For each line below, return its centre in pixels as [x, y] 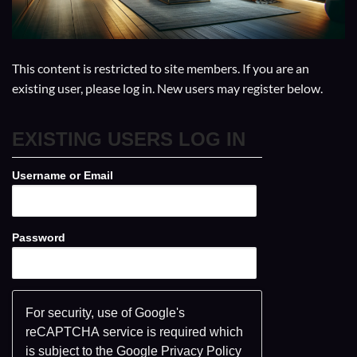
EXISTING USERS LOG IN [129, 139]
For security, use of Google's [105, 312]
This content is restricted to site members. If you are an [161, 68]
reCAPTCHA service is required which [134, 331]
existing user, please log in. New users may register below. [167, 88]
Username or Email [63, 175]
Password [39, 237]
